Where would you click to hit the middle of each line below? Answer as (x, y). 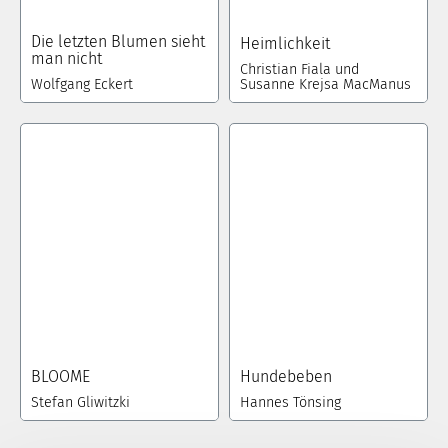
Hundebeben (286, 376)
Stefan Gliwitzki (80, 402)
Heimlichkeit (285, 44)
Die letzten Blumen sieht (118, 42)
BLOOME (60, 376)
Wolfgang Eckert (82, 85)
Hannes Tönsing (290, 402)
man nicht (66, 59)
